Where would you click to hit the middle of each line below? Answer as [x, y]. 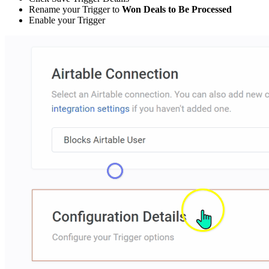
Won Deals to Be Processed [177, 9]
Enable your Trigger [67, 20]
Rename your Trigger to [75, 9]
